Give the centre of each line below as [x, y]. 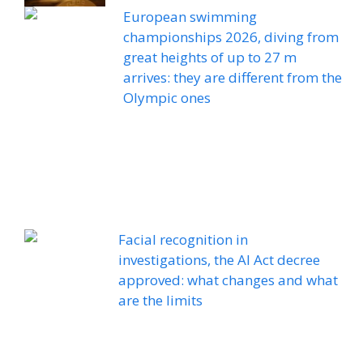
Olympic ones [167, 98]
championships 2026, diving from [231, 37]
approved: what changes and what [228, 280]
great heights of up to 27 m [210, 58]
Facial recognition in [184, 240]
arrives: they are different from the [233, 78]
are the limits [161, 301]
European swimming [190, 17]
